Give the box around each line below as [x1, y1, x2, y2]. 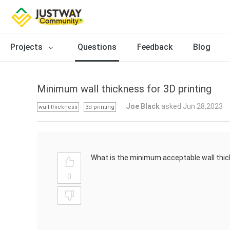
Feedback [137, 42, 172, 52]
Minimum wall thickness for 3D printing [37, 83, 212, 95]
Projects [10, 42, 45, 52]
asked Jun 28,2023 [160, 102, 223, 110]
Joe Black [126, 102, 160, 110]
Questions [78, 42, 117, 52]
